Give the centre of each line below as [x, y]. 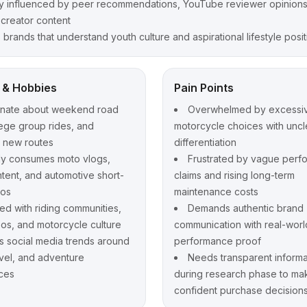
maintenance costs [216, 192]
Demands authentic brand [245, 208]
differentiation [205, 143]
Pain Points [204, 88]
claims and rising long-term [234, 175]
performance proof [217, 241]
